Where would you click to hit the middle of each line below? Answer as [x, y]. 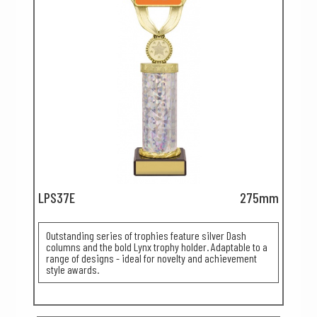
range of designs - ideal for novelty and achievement [151, 258]
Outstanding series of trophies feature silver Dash [146, 235]
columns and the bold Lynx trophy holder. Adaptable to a [157, 247]
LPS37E [57, 197]
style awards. [73, 269]
